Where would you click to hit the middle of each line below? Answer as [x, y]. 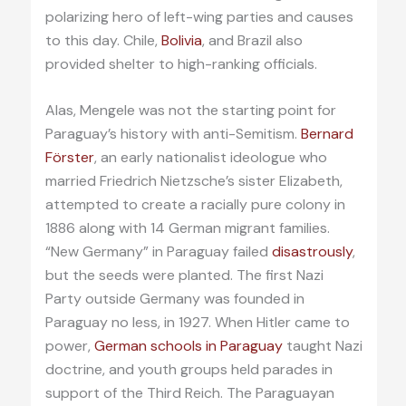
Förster [69, 158]
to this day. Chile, [103, 40]
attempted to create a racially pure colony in [195, 205]
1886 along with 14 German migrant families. [187, 228]
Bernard [327, 134]
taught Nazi [322, 346]
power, [69, 346]
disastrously [310, 252]
